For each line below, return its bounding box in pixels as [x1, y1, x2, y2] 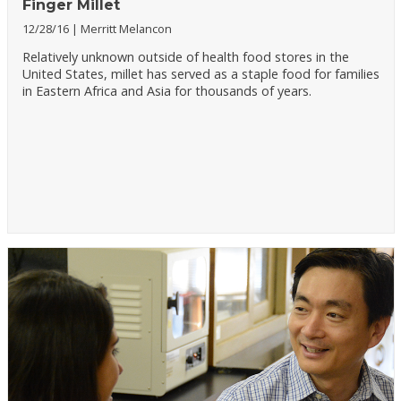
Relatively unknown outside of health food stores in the [21, 47, 349, 65]
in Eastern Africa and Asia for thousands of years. [21, 81, 311, 99]
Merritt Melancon [80, 21, 172, 37]
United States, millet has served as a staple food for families [21, 64, 380, 82]
